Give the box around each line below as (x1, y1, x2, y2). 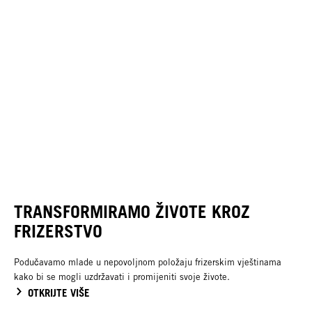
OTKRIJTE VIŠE (28, 286, 90, 299)
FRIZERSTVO (14, 220, 102, 242)
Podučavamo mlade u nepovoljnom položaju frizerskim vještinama (14, 257, 281, 268)
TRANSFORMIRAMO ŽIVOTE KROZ (14, 201, 250, 222)
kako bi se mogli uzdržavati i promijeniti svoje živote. (14, 272, 230, 283)
